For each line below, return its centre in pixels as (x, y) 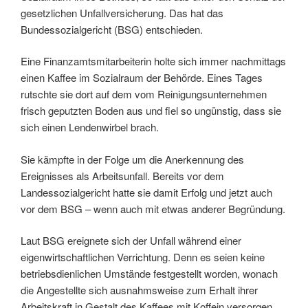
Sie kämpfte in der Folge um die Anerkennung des (132, 159)
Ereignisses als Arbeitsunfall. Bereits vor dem (122, 175)
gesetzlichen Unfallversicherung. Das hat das (122, 12)
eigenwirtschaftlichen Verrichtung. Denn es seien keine (143, 257)
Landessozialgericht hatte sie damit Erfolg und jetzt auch (146, 192)
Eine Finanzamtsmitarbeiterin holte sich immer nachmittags (153, 61)
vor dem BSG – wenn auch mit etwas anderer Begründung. (153, 208)
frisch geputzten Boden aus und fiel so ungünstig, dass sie (151, 110)
